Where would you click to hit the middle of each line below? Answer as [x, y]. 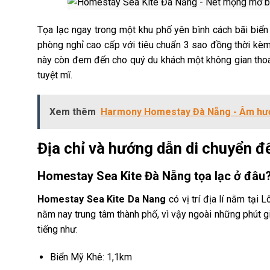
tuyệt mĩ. [55, 75]
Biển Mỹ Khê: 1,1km [91, 257]
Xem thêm [73, 112]
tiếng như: [58, 230]
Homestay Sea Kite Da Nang [103, 199]
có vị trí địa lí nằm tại [215, 199]
